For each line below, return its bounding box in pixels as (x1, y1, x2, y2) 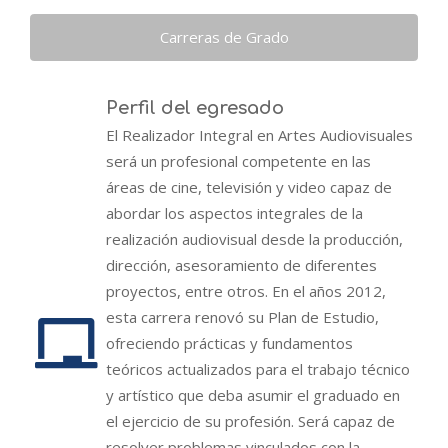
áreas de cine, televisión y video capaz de (106, 177, 392, 198)
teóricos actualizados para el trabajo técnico (106, 359, 410, 380)
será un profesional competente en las (106, 151, 371, 172)
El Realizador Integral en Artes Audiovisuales (106, 125, 413, 146)
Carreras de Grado (159, 27, 289, 48)
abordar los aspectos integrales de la (106, 203, 363, 224)
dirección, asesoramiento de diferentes (106, 255, 377, 276)
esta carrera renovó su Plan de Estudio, (106, 307, 379, 328)
